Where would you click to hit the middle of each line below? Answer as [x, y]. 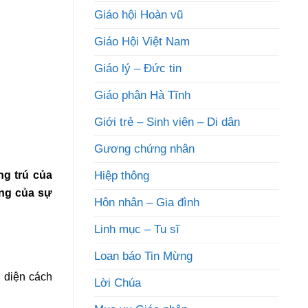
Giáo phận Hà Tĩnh [142, 95]
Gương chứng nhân [144, 149]
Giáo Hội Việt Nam [142, 42]
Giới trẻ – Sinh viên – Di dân [167, 122]
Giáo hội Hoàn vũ [139, 15]
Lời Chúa [118, 283]
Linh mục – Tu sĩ [137, 229]
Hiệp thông [122, 176]
